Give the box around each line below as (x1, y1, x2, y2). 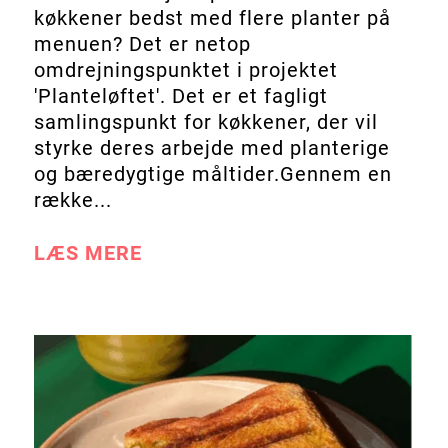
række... (33, 187, 112, 212)
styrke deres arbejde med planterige (33, 135, 390, 160)
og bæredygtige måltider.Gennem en (33, 161, 392, 186)
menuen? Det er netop (33, 31, 251, 56)
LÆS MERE (33, 240, 142, 265)
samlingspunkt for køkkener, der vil (33, 109, 378, 134)
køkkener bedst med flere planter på (33, 5, 391, 30)
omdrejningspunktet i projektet (33, 57, 338, 82)
